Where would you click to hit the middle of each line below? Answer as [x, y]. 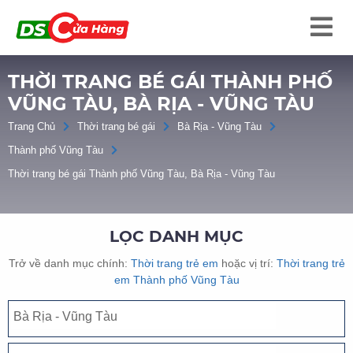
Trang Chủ [32, 126]
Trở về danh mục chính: [69, 263]
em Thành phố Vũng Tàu [176, 280]
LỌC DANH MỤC [176, 236]
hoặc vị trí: [247, 263]
